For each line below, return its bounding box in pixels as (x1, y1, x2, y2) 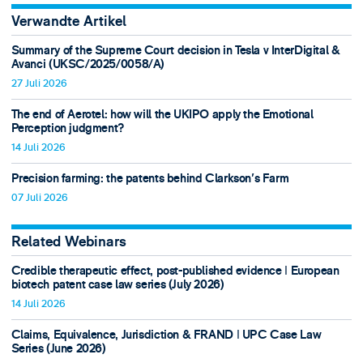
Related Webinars (11, 233, 126, 252)
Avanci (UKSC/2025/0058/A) (11, 56, 165, 72)
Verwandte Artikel (11, 12, 126, 32)
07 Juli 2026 (11, 191, 68, 205)
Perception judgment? (11, 121, 124, 137)
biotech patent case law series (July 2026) (11, 276, 224, 293)
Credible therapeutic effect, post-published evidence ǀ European (11, 263, 340, 279)
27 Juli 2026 (11, 76, 67, 90)
